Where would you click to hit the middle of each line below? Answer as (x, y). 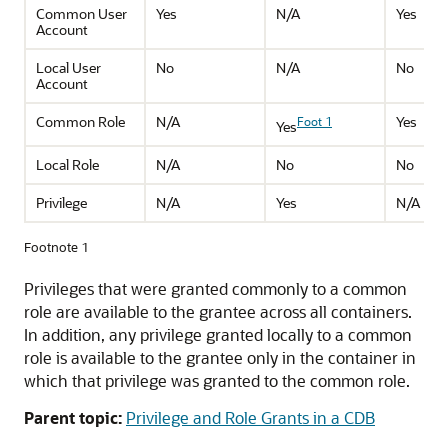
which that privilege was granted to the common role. (217, 381)
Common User (81, 13)
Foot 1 (314, 121)
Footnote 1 (56, 246)
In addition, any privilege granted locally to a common (218, 335)
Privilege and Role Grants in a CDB (250, 418)
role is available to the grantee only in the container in (220, 358)
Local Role (67, 164)
